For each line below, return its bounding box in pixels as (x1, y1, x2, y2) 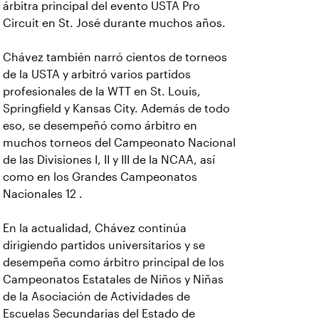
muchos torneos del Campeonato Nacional (3, 137, 236, 150)
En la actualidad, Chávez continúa (3, 222, 187, 235)
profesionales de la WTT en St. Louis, (3, 85, 201, 98)
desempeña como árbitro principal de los (3, 256, 224, 269)
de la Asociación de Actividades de (3, 291, 190, 303)
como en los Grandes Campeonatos (3, 171, 197, 184)
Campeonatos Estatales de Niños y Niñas (3, 273, 224, 286)
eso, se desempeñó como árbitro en (3, 120, 197, 132)
